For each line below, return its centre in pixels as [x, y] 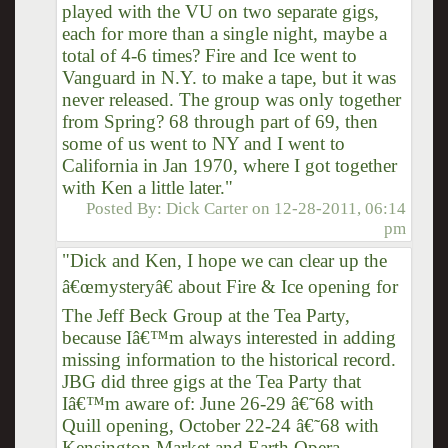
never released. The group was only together [231, 99]
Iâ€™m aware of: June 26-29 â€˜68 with [217, 403]
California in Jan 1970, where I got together [229, 165]
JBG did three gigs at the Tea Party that [211, 381]
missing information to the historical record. [228, 359]
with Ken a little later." [147, 187]
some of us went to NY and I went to [203, 143]
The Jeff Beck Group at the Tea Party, [205, 315]
